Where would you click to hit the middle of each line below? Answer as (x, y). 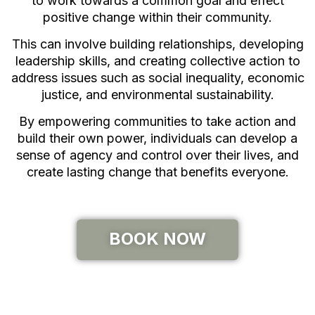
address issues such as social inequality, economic (157, 77)
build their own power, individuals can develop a (157, 139)
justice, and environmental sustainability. (157, 94)
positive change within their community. (157, 17)
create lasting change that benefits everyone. (157, 172)
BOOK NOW (157, 238)
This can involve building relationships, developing (157, 44)
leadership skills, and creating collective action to (157, 60)
